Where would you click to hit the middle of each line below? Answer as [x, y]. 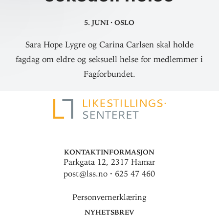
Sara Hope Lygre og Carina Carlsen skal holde [109, 44]
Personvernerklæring [109, 197]
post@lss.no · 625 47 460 [109, 174]
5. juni [97, 21]
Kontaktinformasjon [109, 151]
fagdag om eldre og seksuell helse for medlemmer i [109, 59]
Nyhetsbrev [109, 211]
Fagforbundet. [109, 73]
